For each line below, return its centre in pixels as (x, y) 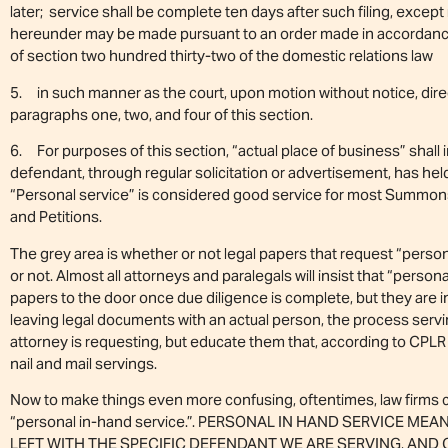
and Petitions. (56, 217)
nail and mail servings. (83, 363)
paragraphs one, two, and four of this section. (161, 114)
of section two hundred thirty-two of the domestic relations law (221, 56)
